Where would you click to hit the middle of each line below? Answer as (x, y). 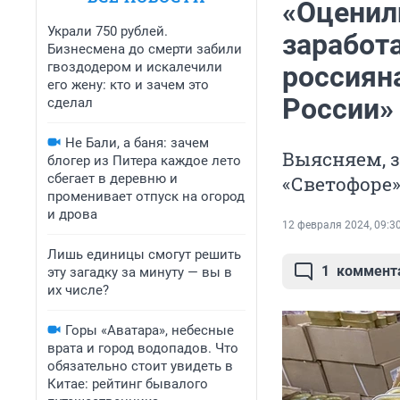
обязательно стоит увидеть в (140, 366)
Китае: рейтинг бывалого (128, 384)
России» (338, 109)
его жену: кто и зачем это (128, 85)
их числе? (78, 290)
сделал (70, 103)
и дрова (72, 214)
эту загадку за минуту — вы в (140, 272)
